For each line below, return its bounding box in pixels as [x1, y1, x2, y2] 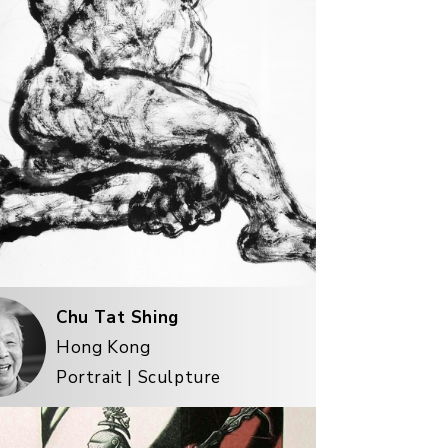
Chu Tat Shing [56, 305, 179, 329]
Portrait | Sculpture [56, 365, 221, 389]
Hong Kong [56, 335, 151, 359]
